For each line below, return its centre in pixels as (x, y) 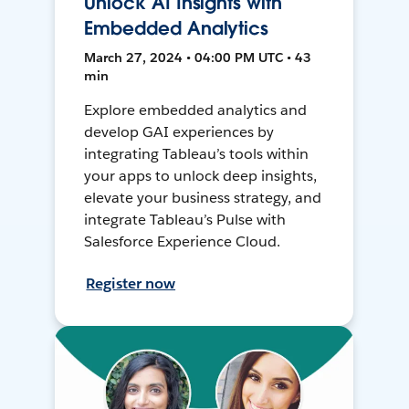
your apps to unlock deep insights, (200, 176)
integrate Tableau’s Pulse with (185, 220)
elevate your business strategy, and (203, 198)
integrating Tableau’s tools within (196, 154)
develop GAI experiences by (179, 132)
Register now (131, 284)
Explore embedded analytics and (195, 110)
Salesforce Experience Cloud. (182, 242)
